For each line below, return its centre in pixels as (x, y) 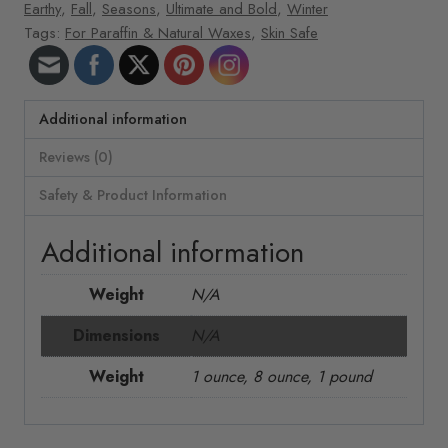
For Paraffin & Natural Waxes (158, 32)
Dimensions (116, 335)
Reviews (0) (76, 157)
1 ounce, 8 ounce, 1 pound (281, 376)
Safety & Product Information (133, 195)
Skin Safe (289, 32)
